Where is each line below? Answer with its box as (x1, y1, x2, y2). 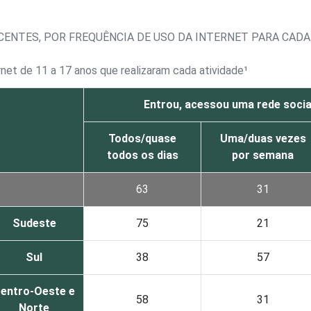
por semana (232, 149, 294, 162)
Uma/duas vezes (219, 132, 306, 145)
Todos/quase (108, 132, 176, 145)
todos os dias (106, 149, 178, 162)
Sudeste (12, 217, 56, 230)
